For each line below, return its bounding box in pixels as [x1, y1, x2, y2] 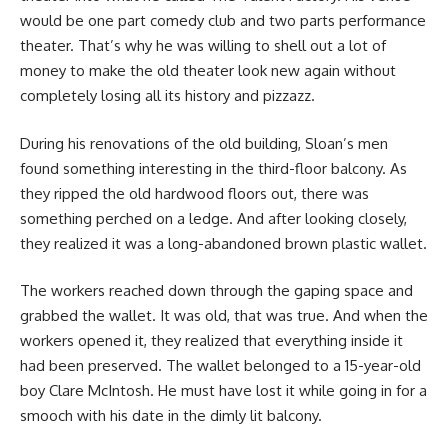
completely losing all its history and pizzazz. [20, 86, 315, 106]
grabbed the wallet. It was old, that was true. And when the [20, 306, 428, 326]
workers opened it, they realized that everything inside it [20, 331, 403, 351]
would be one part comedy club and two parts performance [20, 11, 426, 31]
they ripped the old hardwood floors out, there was [20, 183, 369, 203]
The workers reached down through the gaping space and [20, 281, 413, 301]
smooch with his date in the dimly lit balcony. [20, 406, 322, 426]
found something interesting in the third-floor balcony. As [20, 158, 407, 178]
